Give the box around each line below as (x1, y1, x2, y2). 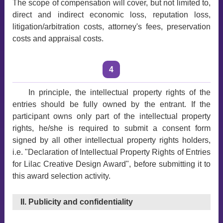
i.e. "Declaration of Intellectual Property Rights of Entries (12, 148, 211, 156)
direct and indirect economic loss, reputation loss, (12, 10, 211, 19)
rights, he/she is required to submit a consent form (12, 124, 211, 132)
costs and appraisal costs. (12, 34, 104, 43)
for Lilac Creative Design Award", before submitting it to (12, 160, 211, 168)
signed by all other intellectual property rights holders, (12, 136, 211, 144)
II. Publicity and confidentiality (20, 198, 133, 206)
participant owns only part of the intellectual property (12, 112, 211, 120)
